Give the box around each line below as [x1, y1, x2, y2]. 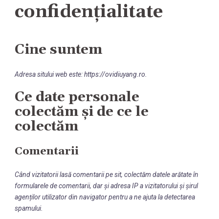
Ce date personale [15, 88, 139, 106]
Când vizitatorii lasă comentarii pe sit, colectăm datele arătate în [15, 171, 198, 178]
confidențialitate [15, 1, 163, 23]
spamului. [15, 204, 43, 212]
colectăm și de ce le [15, 103, 149, 121]
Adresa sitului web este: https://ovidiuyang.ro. [15, 70, 147, 78]
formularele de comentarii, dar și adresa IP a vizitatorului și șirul [15, 182, 198, 190]
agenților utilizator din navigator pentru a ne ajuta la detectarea [15, 193, 195, 201]
